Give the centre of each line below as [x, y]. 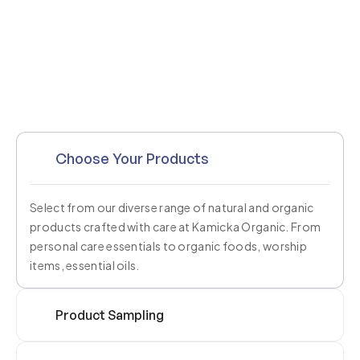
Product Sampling [110, 315]
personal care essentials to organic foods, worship [168, 246]
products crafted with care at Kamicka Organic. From [176, 227]
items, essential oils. [85, 265]
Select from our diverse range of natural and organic [172, 207]
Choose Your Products [132, 158]
